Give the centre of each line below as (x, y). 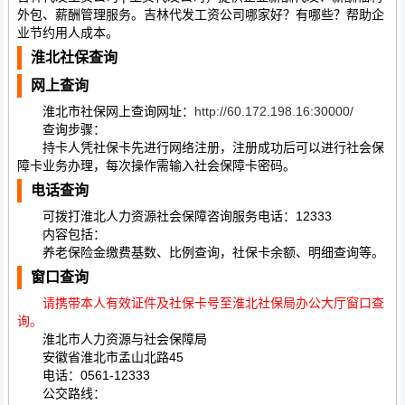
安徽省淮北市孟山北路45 (100, 358)
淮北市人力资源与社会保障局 (112, 339)
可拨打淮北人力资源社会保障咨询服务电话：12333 (174, 217)
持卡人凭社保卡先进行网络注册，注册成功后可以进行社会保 (200, 148)
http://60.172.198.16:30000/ (273, 112)
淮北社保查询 (74, 58)
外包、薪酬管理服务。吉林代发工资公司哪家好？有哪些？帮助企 (200, 15)
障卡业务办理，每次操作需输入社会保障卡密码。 (156, 166)
